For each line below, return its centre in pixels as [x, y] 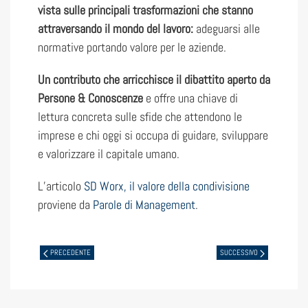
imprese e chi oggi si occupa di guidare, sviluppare [153, 135]
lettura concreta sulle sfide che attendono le [140, 117]
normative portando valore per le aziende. [132, 47]
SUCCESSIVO [240, 253]
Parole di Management [144, 205]
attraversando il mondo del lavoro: [115, 29]
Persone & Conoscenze [90, 98]
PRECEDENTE [69, 253]
